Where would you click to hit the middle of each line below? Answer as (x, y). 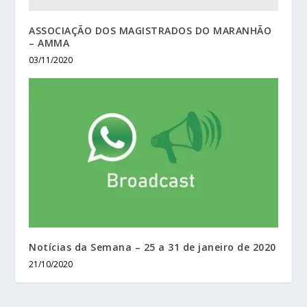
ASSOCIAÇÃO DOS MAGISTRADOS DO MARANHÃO (150, 31)
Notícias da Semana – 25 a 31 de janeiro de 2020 (152, 247)
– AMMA (51, 43)
